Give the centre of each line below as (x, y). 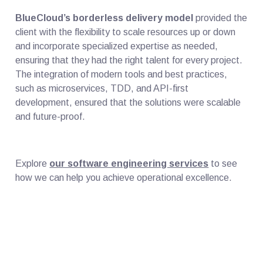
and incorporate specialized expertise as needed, (117, 46)
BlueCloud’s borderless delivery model (104, 18)
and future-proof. (53, 116)
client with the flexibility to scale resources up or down (126, 32)
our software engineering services (129, 163)
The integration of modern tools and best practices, (122, 74)
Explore (33, 163)
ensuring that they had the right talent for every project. (129, 60)
